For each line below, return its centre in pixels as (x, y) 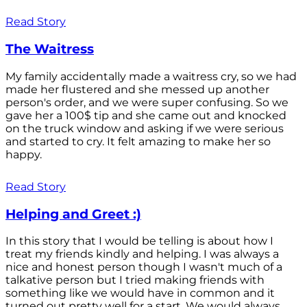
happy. (24, 154)
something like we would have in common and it (140, 293)
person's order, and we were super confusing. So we (147, 102)
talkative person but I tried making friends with (135, 280)
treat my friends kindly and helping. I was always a (142, 254)
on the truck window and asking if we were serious (145, 128)
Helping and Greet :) (73, 214)
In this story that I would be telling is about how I (139, 241)
